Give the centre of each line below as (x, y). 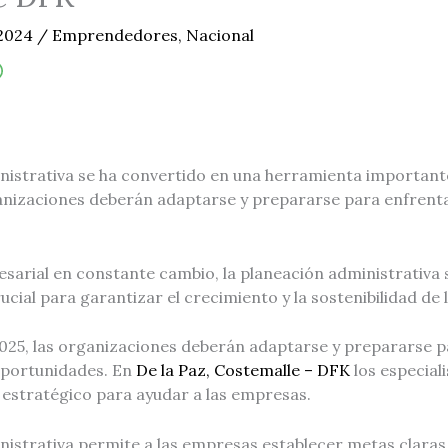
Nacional (219, 35)
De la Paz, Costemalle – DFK (242, 370)
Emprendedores (114, 35)
